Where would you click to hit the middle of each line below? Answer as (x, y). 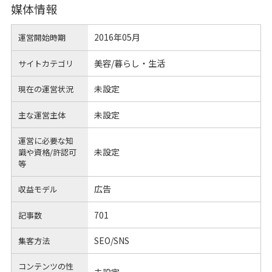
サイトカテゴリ (46, 63)
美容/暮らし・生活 (129, 63)
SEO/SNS (111, 240)
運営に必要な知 (46, 140)
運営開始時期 (42, 38)
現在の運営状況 (46, 89)
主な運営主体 (42, 115)
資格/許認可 (56, 152)
